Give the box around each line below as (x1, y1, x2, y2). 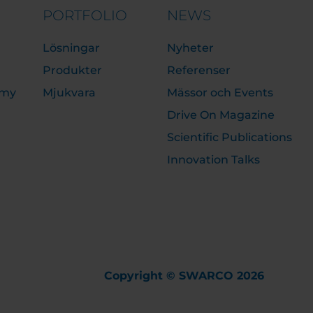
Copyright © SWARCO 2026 (104, 269, 264, 282)
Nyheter (166, 41, 214, 54)
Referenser (166, 64, 231, 77)
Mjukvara (42, 86, 96, 99)
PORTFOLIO (42, 7, 127, 24)
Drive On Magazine (166, 108, 275, 122)
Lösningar (42, 41, 100, 54)
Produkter (42, 64, 102, 77)
